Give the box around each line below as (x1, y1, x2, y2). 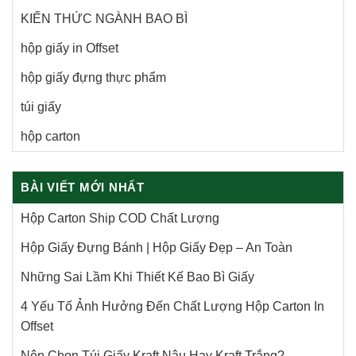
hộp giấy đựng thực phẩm (21, 70, 166, 84)
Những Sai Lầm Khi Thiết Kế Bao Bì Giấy (21, 269, 254, 284)
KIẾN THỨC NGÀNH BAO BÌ (21, 11, 188, 25)
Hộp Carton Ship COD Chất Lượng (21, 211, 219, 225)
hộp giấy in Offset (21, 41, 118, 55)
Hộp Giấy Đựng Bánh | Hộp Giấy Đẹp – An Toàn (21, 240, 292, 254)
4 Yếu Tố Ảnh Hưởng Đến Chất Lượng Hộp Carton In (21, 299, 324, 313)
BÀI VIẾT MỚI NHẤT (21, 180, 145, 194)
